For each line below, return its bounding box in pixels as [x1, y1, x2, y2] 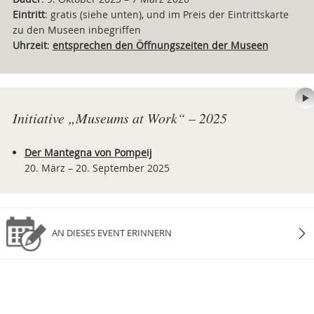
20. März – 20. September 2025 [24, 161, 170, 175]
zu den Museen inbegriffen [12, 23, 141, 36]
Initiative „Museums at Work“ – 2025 [12, 109, 227, 127]
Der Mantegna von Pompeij [24, 146, 152, 159]
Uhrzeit [12, 39, 47, 52]
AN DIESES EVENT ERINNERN [49, 226, 172, 239]
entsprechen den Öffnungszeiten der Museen [52, 39, 268, 52]
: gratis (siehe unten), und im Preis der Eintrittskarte [44, 8, 289, 21]
